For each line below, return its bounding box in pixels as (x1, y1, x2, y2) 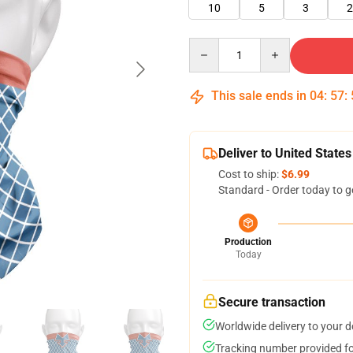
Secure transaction (218, 295, 325, 310)
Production (225, 236, 272, 247)
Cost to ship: (218, 168, 281, 180)
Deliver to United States (218, 146, 351, 161)
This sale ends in (208, 88, 310, 103)
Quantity (188, 39, 232, 51)
